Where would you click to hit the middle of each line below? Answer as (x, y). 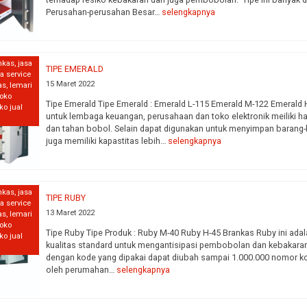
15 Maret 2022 (71, 84)
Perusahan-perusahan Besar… (104, 12)
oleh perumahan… (82, 269)
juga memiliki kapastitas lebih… (107, 140)
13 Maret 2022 (71, 213)
